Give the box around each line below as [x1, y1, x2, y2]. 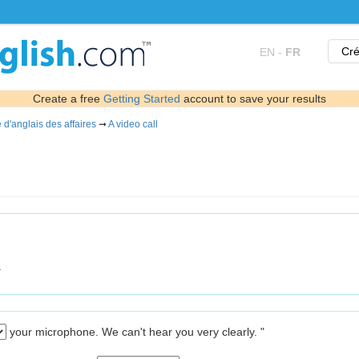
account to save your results [180, 92, 326, 105]
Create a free [33, 92, 103, 105]
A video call [108, 119, 158, 130]
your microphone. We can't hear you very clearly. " [9, 325, 264, 338]
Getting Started [103, 92, 180, 105]
